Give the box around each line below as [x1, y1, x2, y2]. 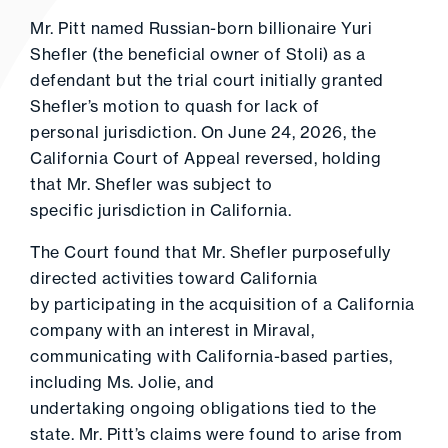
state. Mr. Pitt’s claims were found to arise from [30, 424, 403, 444]
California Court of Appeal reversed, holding [30, 148, 381, 168]
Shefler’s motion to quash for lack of [30, 96, 320, 116]
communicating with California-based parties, [30, 346, 392, 366]
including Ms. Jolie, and [30, 372, 214, 392]
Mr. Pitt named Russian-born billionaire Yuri [30, 18, 372, 38]
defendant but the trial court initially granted [30, 70, 384, 90]
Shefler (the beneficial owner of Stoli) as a [30, 44, 365, 64]
